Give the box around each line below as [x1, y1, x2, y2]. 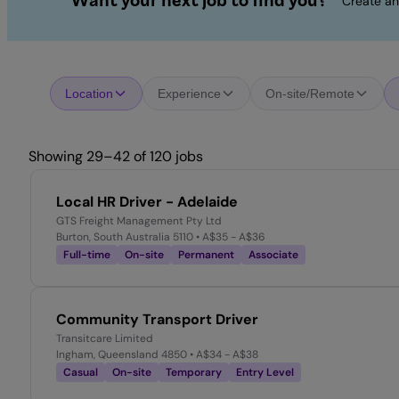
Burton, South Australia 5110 [56, 230, 193, 245]
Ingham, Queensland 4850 [56, 347, 187, 362]
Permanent [178, 248, 234, 263]
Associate [248, 248, 298, 263]
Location [65, 86, 113, 102]
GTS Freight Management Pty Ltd [56, 214, 222, 229]
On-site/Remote [265, 86, 354, 102]
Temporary [166, 365, 222, 380]
